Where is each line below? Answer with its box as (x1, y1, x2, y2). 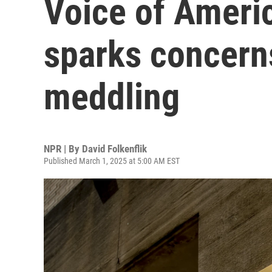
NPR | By (44, 143, 82, 155)
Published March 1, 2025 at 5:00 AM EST (44, 156, 180, 166)
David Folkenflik (82, 143, 147, 155)
